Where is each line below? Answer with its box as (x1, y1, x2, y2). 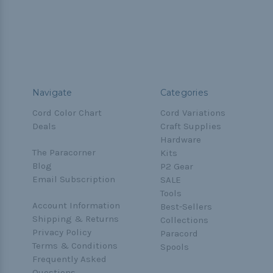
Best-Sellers (160, 201, 212, 213)
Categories (160, 87, 208, 99)
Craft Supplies (160, 121, 221, 132)
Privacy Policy (32, 227, 91, 238)
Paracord (160, 228, 198, 239)
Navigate (32, 87, 73, 99)
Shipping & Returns (32, 213, 119, 225)
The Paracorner (32, 147, 96, 158)
